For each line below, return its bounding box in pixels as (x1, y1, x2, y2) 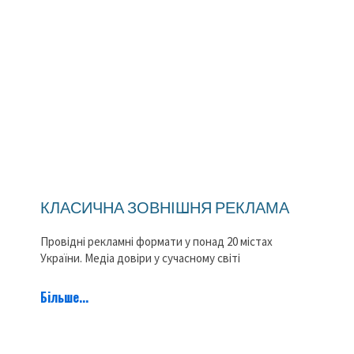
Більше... (40, 287, 88, 307)
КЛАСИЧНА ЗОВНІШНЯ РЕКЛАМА (40, 197, 289, 217)
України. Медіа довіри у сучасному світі (40, 250, 240, 265)
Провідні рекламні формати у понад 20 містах (40, 233, 273, 249)
